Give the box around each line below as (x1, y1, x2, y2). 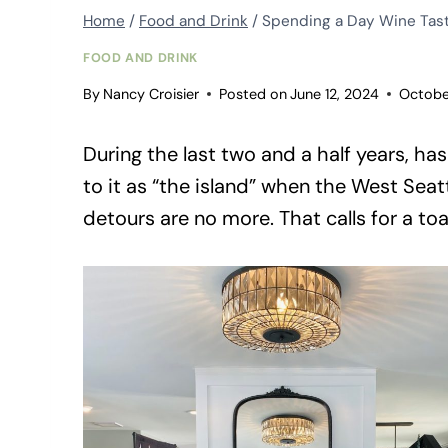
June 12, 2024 (290, 84, 380, 103)
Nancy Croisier (103, 84, 200, 103)
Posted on (219, 84, 288, 103)
